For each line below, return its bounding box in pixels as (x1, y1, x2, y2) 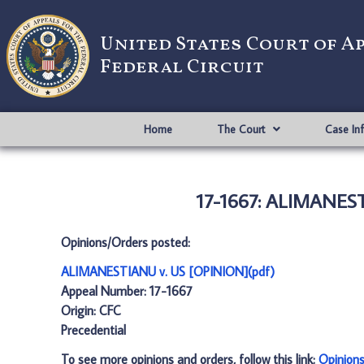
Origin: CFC (61, 302, 121, 318)
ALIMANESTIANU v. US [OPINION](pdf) (61, 263, 275, 279)
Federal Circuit (100, 54, 264, 81)
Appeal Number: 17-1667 (61, 283, 193, 299)
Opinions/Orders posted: (61, 234, 190, 250)
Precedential (61, 322, 126, 338)
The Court (216, 122, 265, 136)
